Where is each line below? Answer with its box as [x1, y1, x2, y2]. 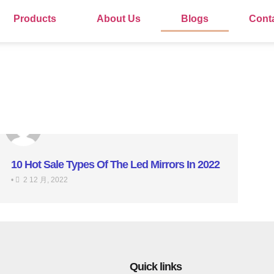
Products [13, 13, 57, 24]
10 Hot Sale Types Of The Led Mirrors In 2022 [11, 158, 220, 171]
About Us [97, 13, 141, 24]
